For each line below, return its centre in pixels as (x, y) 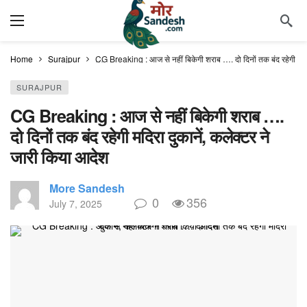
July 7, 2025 (76, 204)
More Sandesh (87, 188)
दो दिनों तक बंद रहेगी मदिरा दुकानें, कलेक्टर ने (139, 136)
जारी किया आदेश (59, 157)
